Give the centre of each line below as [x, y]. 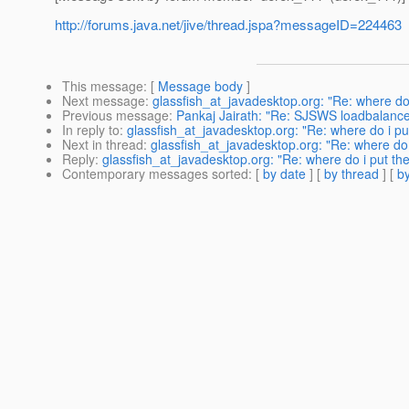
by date [284, 174]
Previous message [115, 115]
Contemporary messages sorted [155, 174]
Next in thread [103, 145]
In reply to [91, 130]
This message [103, 86]
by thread [351, 174]
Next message [104, 101]
